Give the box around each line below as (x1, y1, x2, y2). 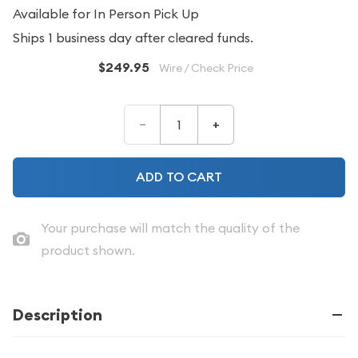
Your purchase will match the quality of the (40, 220, 300, 236)
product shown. (40, 242, 135, 258)
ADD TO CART (187, 169, 222, 185)
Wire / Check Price (159, 61, 253, 75)
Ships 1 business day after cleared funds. (13, 30, 253, 46)
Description (13, 304, 102, 325)
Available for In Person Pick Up (13, 6, 199, 22)
